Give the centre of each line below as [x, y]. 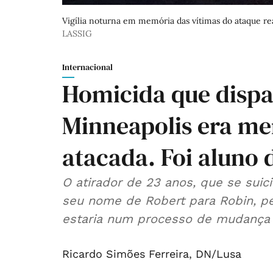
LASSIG [77, 34]
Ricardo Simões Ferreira [126, 254]
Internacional [87, 67]
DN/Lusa [218, 254]
